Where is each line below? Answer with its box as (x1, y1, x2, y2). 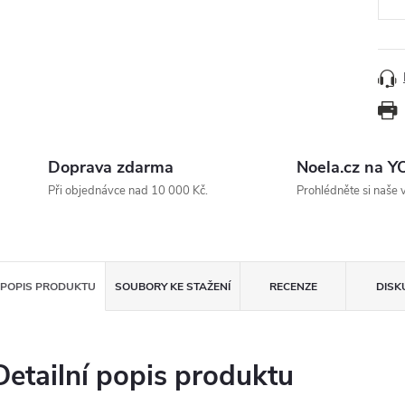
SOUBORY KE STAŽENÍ (115, 279, 231, 294)
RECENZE (268, 279, 317, 294)
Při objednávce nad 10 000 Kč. (48, 183, 208, 199)
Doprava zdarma (48, 156, 174, 178)
